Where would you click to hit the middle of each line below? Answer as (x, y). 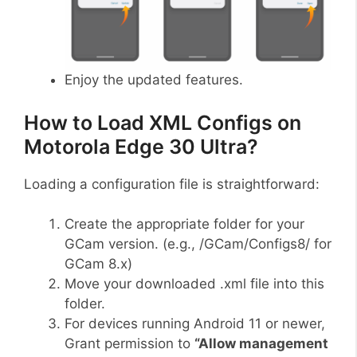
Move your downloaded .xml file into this (194, 284)
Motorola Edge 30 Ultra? (141, 146)
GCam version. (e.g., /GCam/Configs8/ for (198, 244)
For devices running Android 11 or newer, (195, 324)
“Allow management (261, 343)
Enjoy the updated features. (154, 80)
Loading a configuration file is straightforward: (172, 184)
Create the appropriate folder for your (184, 224)
